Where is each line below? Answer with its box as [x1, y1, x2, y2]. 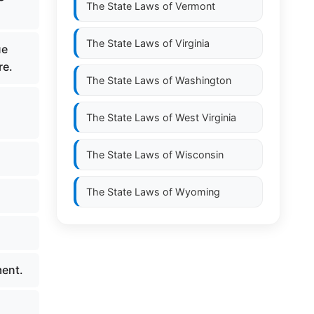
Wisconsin [175, 149, 224, 161]
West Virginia [175, 111, 236, 123]
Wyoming [175, 186, 220, 198]
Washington [175, 74, 231, 86]
